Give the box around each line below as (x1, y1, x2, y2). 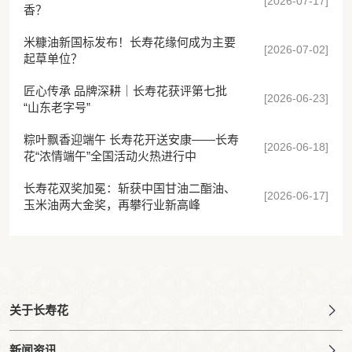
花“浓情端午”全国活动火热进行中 (23, 149, 196, 163)
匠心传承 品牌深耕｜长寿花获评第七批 (23, 84, 227, 98)
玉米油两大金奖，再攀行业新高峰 (23, 198, 200, 212)
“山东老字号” (23, 101, 90, 115)
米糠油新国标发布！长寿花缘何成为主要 (23, 35, 236, 49)
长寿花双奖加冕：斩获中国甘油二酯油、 (23, 181, 236, 196)
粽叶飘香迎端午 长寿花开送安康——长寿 (23, 133, 239, 147)
